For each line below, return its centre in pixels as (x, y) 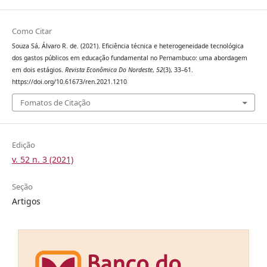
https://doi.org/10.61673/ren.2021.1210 (69, 81)
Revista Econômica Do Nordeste (108, 69)
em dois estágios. (38, 69)
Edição (23, 145)
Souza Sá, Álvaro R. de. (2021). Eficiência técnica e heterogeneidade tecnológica (128, 46)
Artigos (26, 201)
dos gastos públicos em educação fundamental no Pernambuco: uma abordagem (129, 58)
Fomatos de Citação (55, 103)
